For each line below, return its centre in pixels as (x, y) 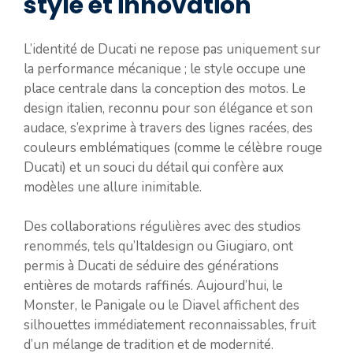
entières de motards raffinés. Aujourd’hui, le (153, 286)
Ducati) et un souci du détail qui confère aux (154, 167)
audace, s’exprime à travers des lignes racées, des (168, 128)
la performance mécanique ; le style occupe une (165, 69)
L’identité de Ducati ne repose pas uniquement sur (172, 49)
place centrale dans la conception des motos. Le (165, 88)
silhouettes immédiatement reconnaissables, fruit (170, 325)
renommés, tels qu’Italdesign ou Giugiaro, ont (158, 246)
